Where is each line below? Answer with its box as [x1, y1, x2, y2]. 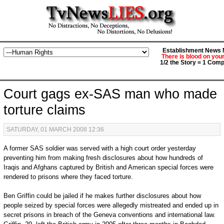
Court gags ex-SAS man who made [3, 86, 217, 101]
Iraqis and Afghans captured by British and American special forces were [3, 163, 213, 171]
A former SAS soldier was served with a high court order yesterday [3, 144, 196, 152]
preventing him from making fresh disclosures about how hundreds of [3, 154, 203, 161]
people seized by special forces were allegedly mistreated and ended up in [3, 201, 218, 209]
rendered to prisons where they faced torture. [3, 173, 133, 180]
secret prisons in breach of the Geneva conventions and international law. [3, 211, 215, 218]
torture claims [3, 102, 85, 117]
